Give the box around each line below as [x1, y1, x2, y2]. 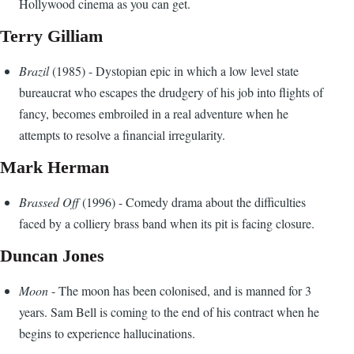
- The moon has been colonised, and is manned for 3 [48, 282, 311, 299]
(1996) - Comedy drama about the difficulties [82, 194, 306, 211]
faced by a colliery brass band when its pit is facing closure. [19, 215, 314, 232]
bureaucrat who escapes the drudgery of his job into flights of [19, 84, 323, 101]
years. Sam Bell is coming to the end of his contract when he [19, 303, 319, 321]
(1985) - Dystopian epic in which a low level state [52, 62, 299, 80]
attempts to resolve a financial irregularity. [19, 126, 225, 144]
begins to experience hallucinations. [19, 325, 195, 342]
